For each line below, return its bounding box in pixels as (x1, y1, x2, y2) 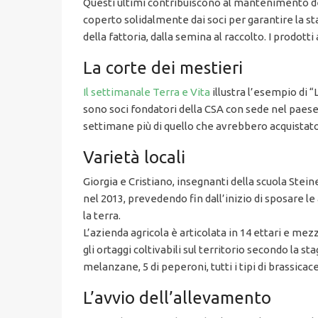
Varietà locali (83, 148, 185, 168)
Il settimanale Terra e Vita (83, 86, 210, 99)
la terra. (83, 209, 121, 222)
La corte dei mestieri (83, 58, 243, 78)
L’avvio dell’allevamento (83, 288, 271, 308)
